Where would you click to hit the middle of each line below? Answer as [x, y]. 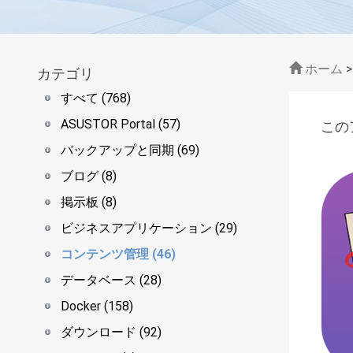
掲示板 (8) [89, 202]
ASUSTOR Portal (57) [121, 124]
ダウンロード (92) [111, 332]
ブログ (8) [89, 176]
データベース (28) [111, 280]
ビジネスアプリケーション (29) [149, 228]
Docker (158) [97, 306]
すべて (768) [96, 98]
